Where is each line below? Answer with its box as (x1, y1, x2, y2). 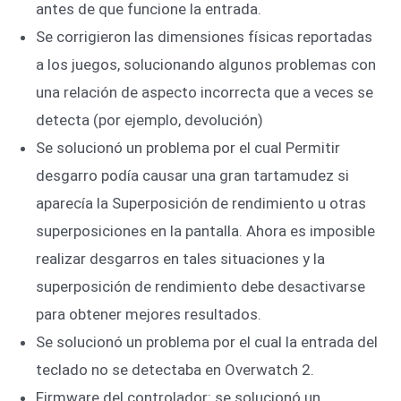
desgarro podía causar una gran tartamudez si (36, 166, 349, 184)
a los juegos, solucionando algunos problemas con (36, 55, 376, 73)
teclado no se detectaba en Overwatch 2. (36, 360, 314, 379)
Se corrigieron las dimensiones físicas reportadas (36, 27, 372, 46)
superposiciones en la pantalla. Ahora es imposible (36, 221, 375, 240)
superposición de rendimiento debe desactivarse (36, 277, 365, 295)
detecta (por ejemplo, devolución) (36, 110, 263, 129)
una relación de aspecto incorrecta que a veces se (36, 82, 373, 101)
